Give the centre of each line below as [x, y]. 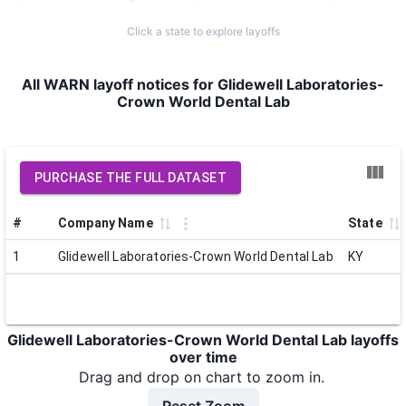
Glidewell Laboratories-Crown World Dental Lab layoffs [203, 340]
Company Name [106, 223]
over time [203, 357]
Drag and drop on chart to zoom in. [201, 377]
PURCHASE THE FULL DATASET [130, 178]
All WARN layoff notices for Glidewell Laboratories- [203, 84]
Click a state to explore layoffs [203, 31]
